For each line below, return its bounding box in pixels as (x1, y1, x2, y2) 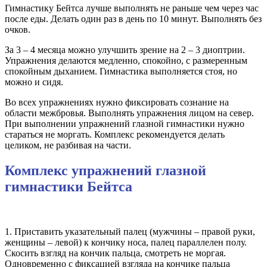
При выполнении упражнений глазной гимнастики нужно (5, 118, 244, 129)
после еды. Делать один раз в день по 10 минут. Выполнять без (5, 13, 262, 24)
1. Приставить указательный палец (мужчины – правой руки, (5, 226, 255, 237)
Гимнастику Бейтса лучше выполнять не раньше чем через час (5, 2, 259, 13)
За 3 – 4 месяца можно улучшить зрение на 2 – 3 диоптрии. (5, 44, 245, 55)
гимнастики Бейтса (5, 178, 132, 194)
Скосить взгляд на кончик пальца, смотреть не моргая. (5, 248, 226, 259)
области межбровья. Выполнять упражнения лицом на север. (5, 107, 254, 118)
